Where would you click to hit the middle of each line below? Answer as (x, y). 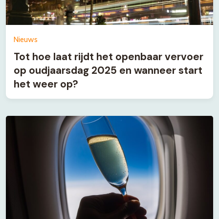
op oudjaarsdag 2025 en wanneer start (108, 70)
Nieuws (26, 40)
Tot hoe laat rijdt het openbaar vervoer (109, 56)
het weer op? (46, 84)
